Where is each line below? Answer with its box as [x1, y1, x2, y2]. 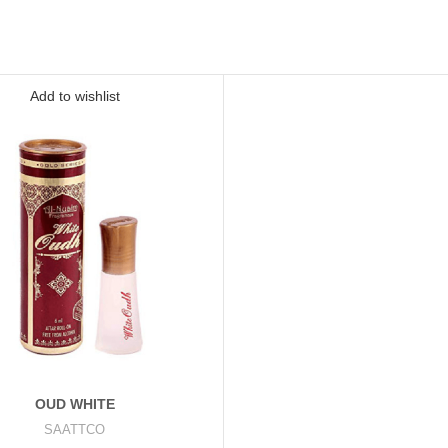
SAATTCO [44, 421, 105, 437]
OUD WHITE [34, 395, 115, 412]
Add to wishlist [29, 88, 120, 104]
